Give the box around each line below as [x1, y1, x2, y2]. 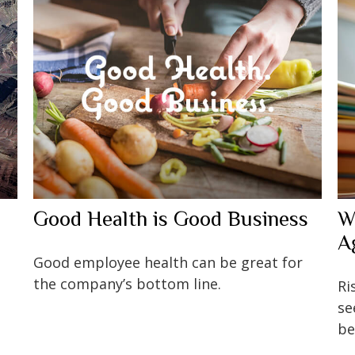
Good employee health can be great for [33, 252, 303, 272]
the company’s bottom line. [33, 273, 222, 293]
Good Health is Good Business [33, 206, 309, 231]
